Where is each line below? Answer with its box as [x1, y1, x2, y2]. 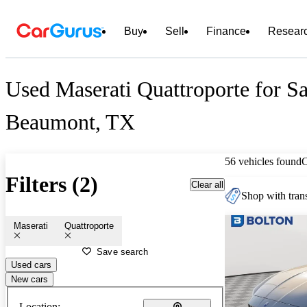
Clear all [191, 179, 223, 190]
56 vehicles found [225, 155, 302, 167]
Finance [206, 25, 246, 37]
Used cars [11, 259, 51, 270]
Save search [97, 246, 149, 257]
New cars [11, 273, 48, 284]
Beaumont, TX [5, 110, 135, 135]
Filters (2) [5, 172, 98, 197]
